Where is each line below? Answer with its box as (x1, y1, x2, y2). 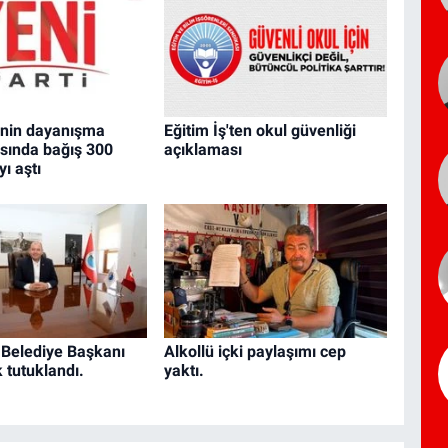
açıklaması (163, 140, 242, 160)
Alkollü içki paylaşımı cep (163, 342, 346, 362)
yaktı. (163, 361, 204, 381)
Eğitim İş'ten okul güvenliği (163, 121, 356, 141)
